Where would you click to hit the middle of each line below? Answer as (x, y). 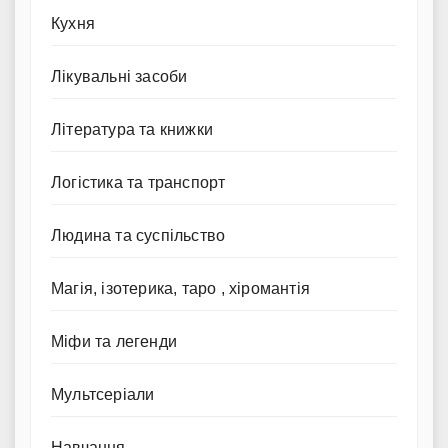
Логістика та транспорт (138, 183)
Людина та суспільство (138, 236)
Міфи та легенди (114, 342)
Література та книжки (132, 130)
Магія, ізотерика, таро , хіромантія (180, 289)
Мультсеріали (103, 395)
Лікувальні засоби (119, 77)
